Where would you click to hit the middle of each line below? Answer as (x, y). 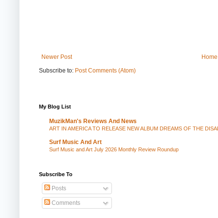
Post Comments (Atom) (105, 71)
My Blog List (55, 107)
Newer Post (57, 57)
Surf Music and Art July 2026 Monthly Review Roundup (114, 150)
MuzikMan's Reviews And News (93, 121)
